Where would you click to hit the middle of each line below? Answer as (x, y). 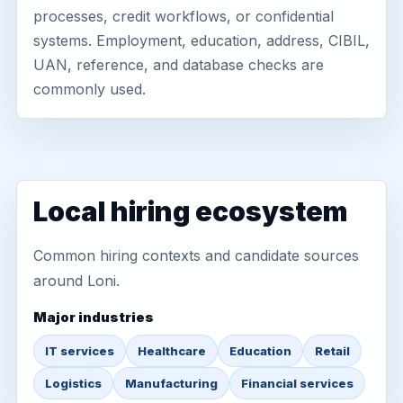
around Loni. (76, 281)
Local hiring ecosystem (190, 211)
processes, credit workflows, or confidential (184, 16)
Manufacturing (171, 383)
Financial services (297, 383)
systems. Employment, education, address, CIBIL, (201, 40)
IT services (80, 351)
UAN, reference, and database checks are (179, 65)
